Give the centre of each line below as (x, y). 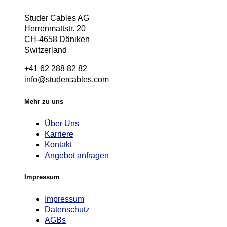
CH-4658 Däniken (57, 40)
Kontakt (58, 144)
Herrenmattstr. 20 (55, 29)
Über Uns (62, 123)
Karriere (59, 134)
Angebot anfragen (77, 155)
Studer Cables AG (57, 18)
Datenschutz (67, 210)
